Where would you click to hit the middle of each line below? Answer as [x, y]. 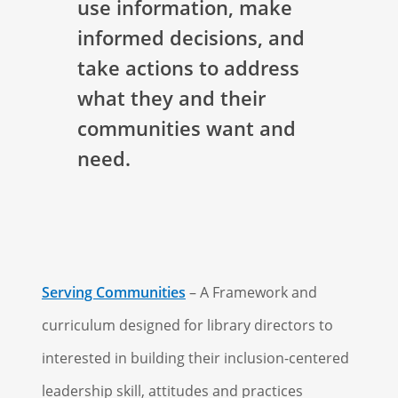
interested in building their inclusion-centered [195, 358]
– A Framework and [251, 292]
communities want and [186, 128]
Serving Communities [113, 292]
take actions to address [188, 68]
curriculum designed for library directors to [187, 325]
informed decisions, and [191, 37]
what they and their [171, 98]
